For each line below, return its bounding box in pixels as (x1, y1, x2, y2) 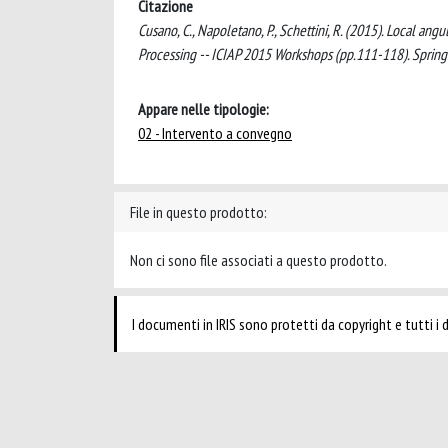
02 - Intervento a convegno (138, 122, 292, 143)
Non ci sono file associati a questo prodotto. (130, 249, 387, 270)
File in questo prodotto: (130, 201, 267, 222)
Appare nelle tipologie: (138, 98, 269, 119)
